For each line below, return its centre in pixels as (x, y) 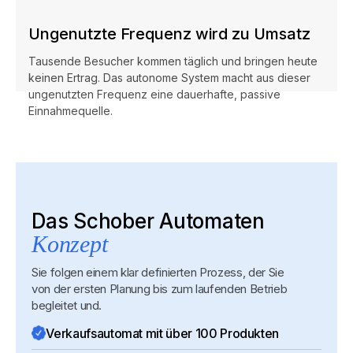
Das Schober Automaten (148, 221)
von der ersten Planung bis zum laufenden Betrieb (160, 288)
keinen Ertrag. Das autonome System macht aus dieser (169, 78)
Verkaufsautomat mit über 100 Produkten (163, 333)
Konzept (70, 243)
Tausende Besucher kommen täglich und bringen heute (173, 61)
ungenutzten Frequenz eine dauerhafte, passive (154, 95)
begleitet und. (67, 305)
